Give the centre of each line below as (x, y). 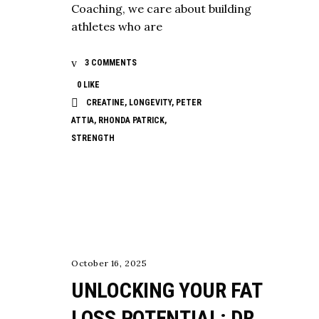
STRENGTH (93, 138)
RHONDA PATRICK (131, 120)
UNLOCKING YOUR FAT (167, 290)
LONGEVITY (150, 102)
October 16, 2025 (109, 263)
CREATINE (105, 102)
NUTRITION (97, 184)
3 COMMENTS (110, 62)
